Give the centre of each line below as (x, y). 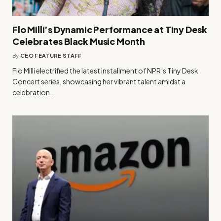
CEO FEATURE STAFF (51, 55)
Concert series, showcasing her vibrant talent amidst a (99, 81)
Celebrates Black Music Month (79, 41)
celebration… (34, 92)
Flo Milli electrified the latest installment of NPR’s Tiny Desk (105, 70)
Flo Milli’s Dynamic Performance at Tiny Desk (110, 29)
